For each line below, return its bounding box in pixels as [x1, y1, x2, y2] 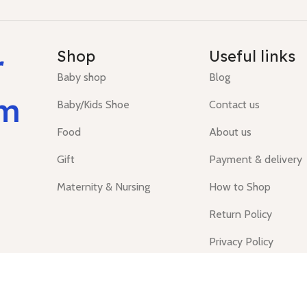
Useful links [209, 46, 296, 66]
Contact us [209, 97, 260, 111]
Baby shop [57, 70, 106, 84]
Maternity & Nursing [57, 180, 150, 193]
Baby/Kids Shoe [57, 97, 130, 111]
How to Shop [209, 180, 271, 193]
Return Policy [209, 207, 273, 221]
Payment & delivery [209, 152, 303, 166]
